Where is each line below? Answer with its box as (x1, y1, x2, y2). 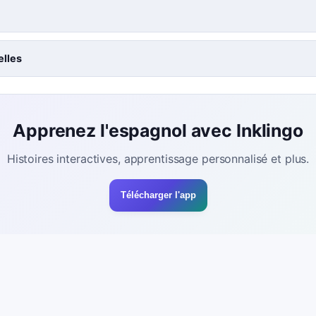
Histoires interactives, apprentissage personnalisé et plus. (6, 151, 310, 166)
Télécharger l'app (120, 190, 196, 201)
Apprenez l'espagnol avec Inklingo (13, 120, 303, 142)
